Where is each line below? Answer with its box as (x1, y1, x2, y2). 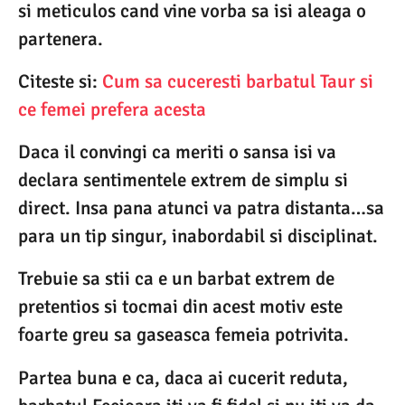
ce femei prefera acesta (18, 97, 206, 121)
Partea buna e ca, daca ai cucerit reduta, (18, 365, 348, 390)
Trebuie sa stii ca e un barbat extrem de (18, 267, 334, 291)
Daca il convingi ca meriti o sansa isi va (18, 140, 336, 165)
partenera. (18, 26, 103, 51)
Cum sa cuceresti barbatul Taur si (102, 69, 373, 93)
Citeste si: (18, 69, 102, 93)
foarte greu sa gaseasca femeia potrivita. (18, 323, 349, 347)
